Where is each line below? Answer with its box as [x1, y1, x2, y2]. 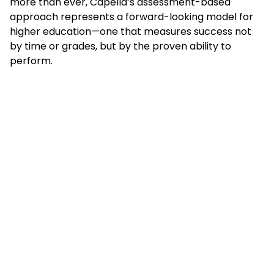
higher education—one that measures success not [10, 24, 251, 39]
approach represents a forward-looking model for [10, 10, 253, 24]
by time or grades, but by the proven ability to [10, 39, 231, 54]
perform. [10, 54, 53, 68]
